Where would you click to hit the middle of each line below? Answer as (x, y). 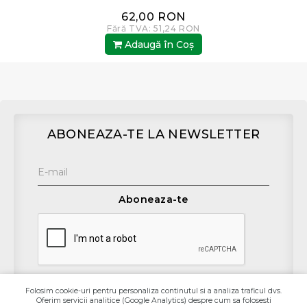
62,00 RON (153, 17)
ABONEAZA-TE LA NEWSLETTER (153, 134)
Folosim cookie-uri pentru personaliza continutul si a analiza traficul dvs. (153, 291)
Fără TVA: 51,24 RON (153, 28)
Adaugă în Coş (158, 45)
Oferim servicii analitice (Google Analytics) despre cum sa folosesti (153, 300)
